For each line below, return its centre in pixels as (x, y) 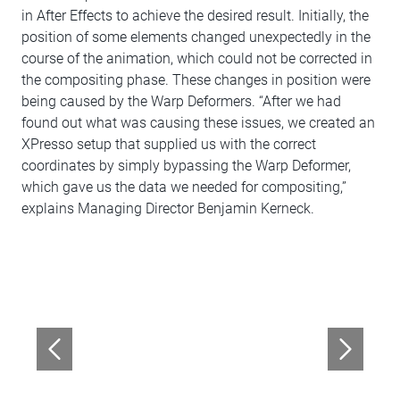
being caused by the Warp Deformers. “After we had (181, 101)
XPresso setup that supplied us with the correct (169, 144)
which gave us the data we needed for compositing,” (184, 187)
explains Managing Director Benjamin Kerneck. (168, 208)
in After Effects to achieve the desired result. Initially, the (195, 16)
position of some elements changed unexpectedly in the (196, 37)
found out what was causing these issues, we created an (198, 123)
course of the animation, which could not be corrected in (197, 58)
